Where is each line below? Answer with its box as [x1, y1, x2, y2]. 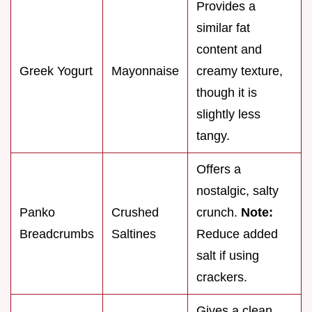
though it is [196, 86, 257, 100]
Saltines [111, 227, 156, 242]
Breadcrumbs [19, 227, 94, 242]
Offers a [196, 162, 241, 177]
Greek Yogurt [19, 64, 93, 79]
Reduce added [196, 227, 278, 242]
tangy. [196, 129, 230, 143]
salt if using [196, 249, 259, 263]
